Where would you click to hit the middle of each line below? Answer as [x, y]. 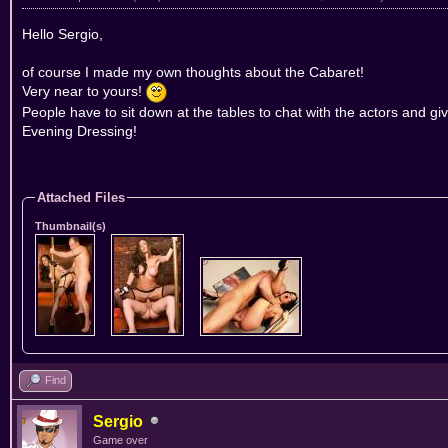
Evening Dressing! [79, 130]
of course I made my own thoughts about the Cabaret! [193, 71]
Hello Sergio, [62, 33]
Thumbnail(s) [70, 225]
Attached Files [81, 197]
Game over [120, 439]
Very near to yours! [84, 91]
